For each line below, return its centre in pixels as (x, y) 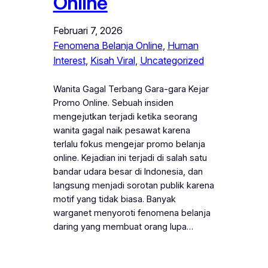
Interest (69, 61)
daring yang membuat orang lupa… (123, 227)
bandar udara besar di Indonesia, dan (128, 172)
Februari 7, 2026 (88, 31)
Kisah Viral (112, 61)
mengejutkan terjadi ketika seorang (125, 117)
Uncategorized (172, 61)
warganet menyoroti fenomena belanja (132, 213)
